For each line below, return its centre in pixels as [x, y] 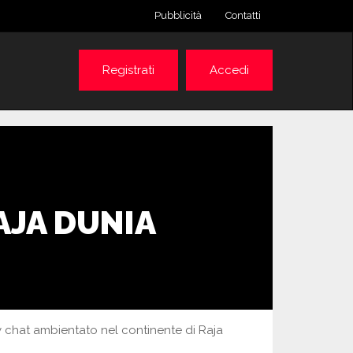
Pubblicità [178, 15]
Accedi [229, 70]
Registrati [128, 70]
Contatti [243, 15]
